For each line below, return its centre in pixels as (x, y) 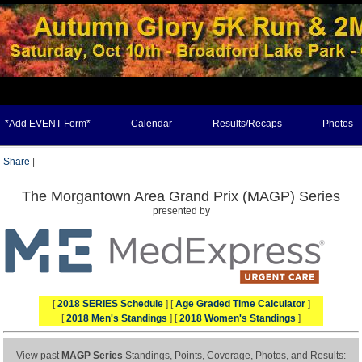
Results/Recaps (247, 124)
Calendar (152, 124)
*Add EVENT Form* (48, 124)
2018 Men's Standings (117, 318)
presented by (181, 211)
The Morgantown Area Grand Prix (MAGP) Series (181, 196)
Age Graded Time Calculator (240, 304)
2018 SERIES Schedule (110, 304)
